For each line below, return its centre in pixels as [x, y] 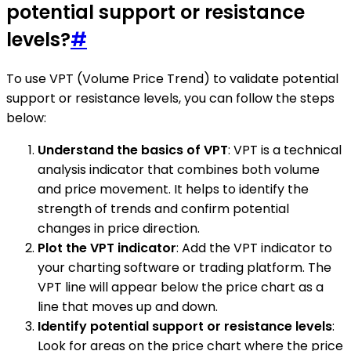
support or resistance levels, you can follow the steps [170, 98]
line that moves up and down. [128, 306]
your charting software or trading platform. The [185, 267]
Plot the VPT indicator [107, 248]
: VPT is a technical [285, 150]
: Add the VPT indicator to [254, 248]
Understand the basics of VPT [133, 150]
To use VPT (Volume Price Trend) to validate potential [172, 78]
